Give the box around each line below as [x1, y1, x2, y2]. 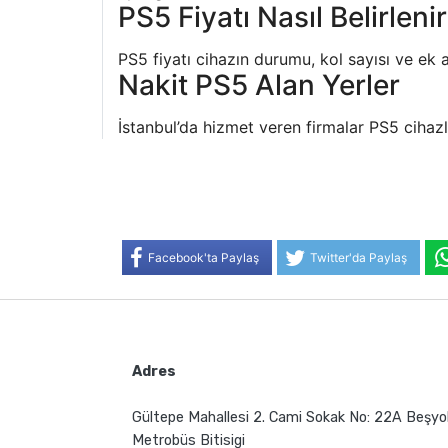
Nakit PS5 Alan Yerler [118, 67, 400, 102]
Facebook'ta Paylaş [148, 249, 259, 265]
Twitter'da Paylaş [310, 249, 407, 265]
